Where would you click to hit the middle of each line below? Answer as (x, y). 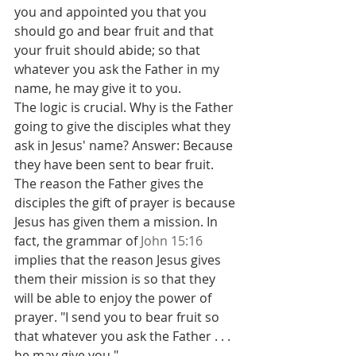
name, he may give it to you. (98, 88)
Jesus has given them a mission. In (118, 222)
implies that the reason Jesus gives (119, 260)
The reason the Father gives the (110, 184)
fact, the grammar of (77, 241)
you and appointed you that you (112, 12)
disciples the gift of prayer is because (126, 203)
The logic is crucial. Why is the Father (126, 107)
